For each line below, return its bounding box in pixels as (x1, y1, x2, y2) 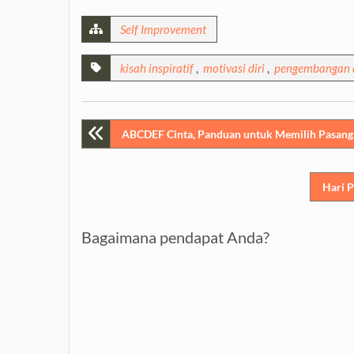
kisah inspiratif (120, 60, 194, 75)
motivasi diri (203, 60, 265, 75)
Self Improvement (120, 21, 206, 36)
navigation (81, 157, 190, 186)
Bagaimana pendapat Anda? (81, 228, 269, 247)
